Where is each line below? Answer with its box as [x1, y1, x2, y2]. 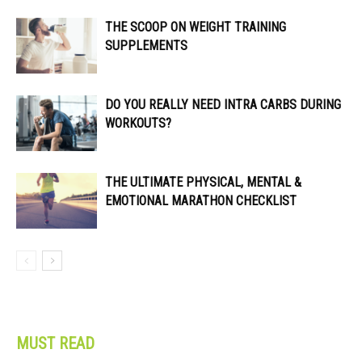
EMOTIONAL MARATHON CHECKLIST [105, 192, 297, 208]
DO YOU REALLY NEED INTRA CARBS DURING [105, 96, 341, 112]
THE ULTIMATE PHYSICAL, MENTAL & [105, 174, 301, 190]
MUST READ [16, 333, 95, 353]
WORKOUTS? [105, 115, 171, 131]
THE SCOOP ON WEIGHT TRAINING [105, 19, 286, 35]
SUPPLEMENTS [105, 37, 187, 53]
